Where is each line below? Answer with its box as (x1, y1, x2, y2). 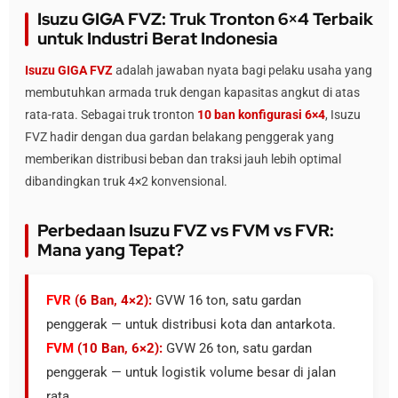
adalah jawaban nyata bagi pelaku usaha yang (113, 62, 372, 77)
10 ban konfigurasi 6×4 (197, 107, 325, 122)
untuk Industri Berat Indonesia (37, 27, 278, 50)
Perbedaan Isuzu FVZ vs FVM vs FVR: (37, 219, 334, 242)
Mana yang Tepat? (37, 238, 184, 261)
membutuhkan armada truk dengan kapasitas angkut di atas (25, 84, 360, 99)
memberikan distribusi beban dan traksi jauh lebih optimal (25, 151, 341, 166)
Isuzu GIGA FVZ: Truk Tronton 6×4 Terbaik (37, 7, 373, 30)
